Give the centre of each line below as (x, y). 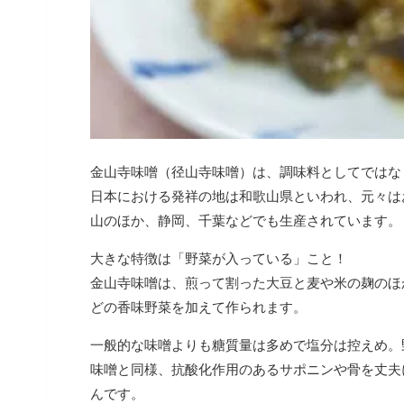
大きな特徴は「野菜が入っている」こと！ (219, 258)
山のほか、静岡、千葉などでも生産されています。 (246, 220)
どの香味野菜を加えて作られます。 (198, 307)
